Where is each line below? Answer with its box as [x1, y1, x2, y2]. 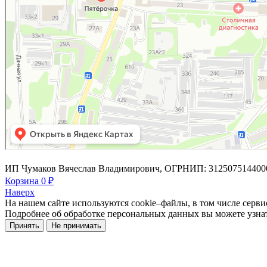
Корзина [5, 176, 41, 186]
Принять [10, 221, 39, 230]
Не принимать [51, 221, 101, 230]
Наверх [5, 187, 35, 197]
